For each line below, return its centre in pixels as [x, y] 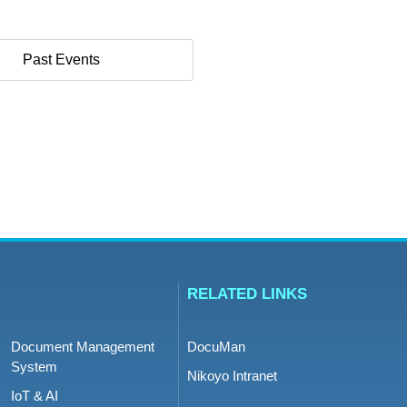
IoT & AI [35, 396]
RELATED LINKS [247, 294]
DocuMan [216, 347]
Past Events [61, 60]
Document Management [82, 347]
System [34, 367]
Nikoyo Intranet [232, 376]
